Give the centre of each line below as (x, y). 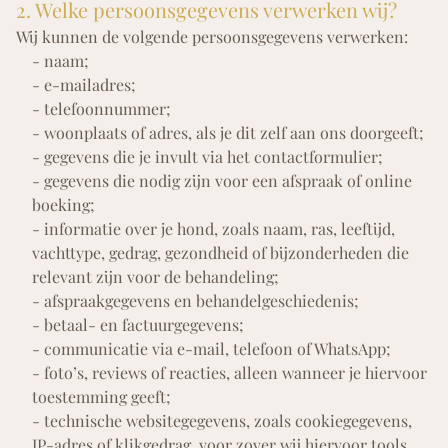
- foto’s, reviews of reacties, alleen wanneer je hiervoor (229, 373)
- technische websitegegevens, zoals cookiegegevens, (222, 421)
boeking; (63, 205)
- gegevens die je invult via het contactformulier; (207, 157)
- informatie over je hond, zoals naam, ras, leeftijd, (213, 229)
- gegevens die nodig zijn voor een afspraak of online (222, 181)
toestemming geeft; (101, 397)
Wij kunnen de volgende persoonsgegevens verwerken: (212, 37)
